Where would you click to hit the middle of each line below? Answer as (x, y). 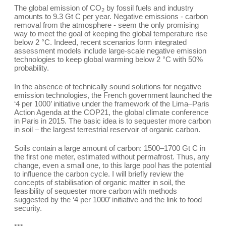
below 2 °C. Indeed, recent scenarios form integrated (100, 42)
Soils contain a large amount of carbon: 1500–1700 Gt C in (110, 148)
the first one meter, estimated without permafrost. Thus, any (112, 156)
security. (28, 208)
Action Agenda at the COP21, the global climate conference (111, 112)
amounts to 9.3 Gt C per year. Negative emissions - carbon (111, 16)
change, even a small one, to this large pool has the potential (113, 165)
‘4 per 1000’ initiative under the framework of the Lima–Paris (112, 103)
